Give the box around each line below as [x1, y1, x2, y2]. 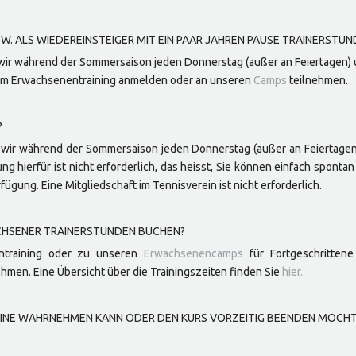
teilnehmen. [287, 74, 348, 87]
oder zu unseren [48, 247, 144, 260]
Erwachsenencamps [143, 247, 243, 260]
